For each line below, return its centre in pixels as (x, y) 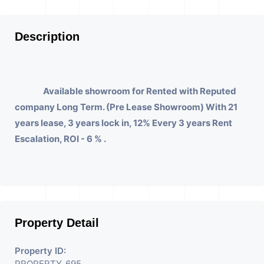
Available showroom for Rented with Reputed (140, 91)
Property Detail (57, 222)
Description (47, 36)
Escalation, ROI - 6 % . (60, 138)
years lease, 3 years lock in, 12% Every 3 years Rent (123, 123)
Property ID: (40, 250)
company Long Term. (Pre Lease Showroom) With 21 (126, 107)
